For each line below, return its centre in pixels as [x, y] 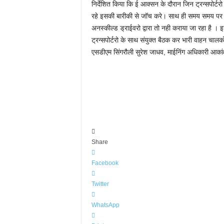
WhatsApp [105, 205]
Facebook [105, 163]
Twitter [100, 184]
